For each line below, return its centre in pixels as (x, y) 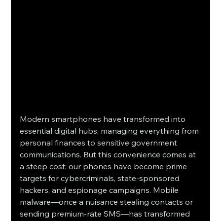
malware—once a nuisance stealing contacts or (108, 202)
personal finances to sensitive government (100, 143)
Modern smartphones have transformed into (104, 119)
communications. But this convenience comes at (109, 155)
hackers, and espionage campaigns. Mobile (100, 190)
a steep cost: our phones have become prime (105, 166)
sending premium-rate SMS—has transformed (106, 214)
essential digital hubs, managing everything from (110, 131)
